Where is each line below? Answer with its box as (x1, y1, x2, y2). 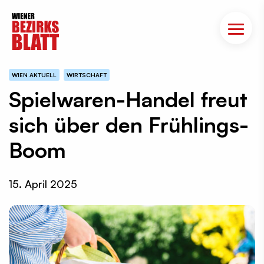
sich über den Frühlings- (9, 111, 249, 138)
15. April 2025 (9, 177, 77, 190)
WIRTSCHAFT (67, 71, 107, 78)
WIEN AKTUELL (12, 71, 57, 78)
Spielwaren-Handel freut (9, 86, 247, 113)
